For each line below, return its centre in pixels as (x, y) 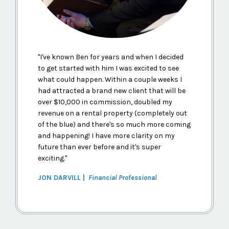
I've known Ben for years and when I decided (112, 57)
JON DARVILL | (62, 178)
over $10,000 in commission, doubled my (105, 102)
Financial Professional (122, 178)
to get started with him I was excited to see (108, 68)
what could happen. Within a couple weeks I (110, 80)
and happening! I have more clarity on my (106, 136)
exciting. (51, 158)
